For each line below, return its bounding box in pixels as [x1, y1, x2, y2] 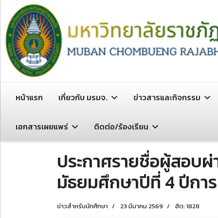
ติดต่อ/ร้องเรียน [94, 121, 148, 132]
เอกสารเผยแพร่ [16, 121, 68, 132]
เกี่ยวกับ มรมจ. [58, 91, 108, 103]
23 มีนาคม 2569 [120, 201, 163, 211]
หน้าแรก [16, 91, 43, 103]
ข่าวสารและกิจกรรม [133, 91, 200, 103]
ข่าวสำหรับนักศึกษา [57, 201, 108, 211]
